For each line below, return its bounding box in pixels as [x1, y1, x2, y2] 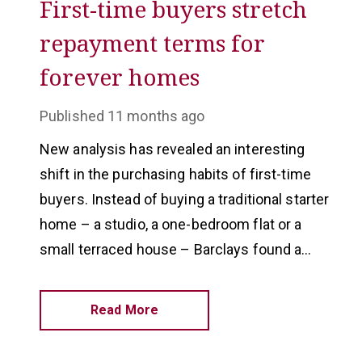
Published [40, 107, 104, 124]
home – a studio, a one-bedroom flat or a [40, 216, 302, 233]
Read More [90, 302, 159, 318]
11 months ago [107, 107, 205, 124]
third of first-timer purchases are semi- [40, 266, 294, 283]
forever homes [40, 61, 200, 92]
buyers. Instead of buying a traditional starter [40, 191, 330, 208]
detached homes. [40, 291, 154, 308]
